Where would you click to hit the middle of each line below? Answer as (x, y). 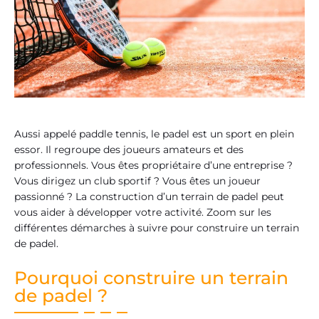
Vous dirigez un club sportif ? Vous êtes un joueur (137, 181)
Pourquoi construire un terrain (151, 277)
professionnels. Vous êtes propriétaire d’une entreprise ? (153, 166)
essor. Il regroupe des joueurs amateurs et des (129, 150)
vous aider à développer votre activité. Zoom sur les (143, 213)
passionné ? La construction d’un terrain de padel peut (149, 197)
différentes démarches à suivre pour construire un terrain (157, 228)
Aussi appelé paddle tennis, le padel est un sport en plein (154, 134)
